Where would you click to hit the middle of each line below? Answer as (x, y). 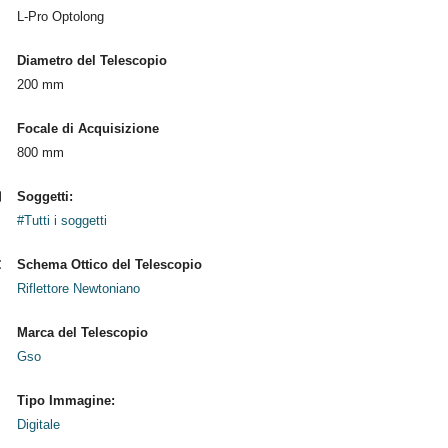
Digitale (38, 424)
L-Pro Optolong (60, 16)
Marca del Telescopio (82, 332)
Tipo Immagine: (65, 400)
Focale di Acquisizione (87, 128)
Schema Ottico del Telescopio (109, 264)
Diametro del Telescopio (91, 60)
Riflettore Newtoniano (78, 288)
